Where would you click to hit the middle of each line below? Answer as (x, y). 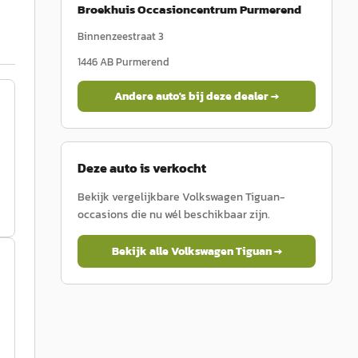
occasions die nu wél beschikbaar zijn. (174, 215)
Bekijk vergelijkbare (130, 197)
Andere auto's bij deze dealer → (197, 96)
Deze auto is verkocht (142, 168)
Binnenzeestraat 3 (121, 36)
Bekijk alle (141, 251)
